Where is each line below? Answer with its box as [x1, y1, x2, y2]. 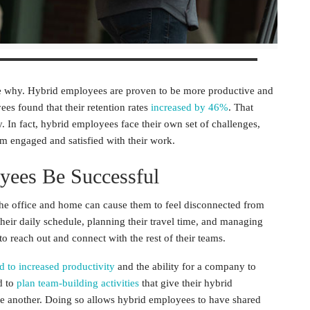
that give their [139, 277, 204, 289]
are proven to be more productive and [107, 85, 273, 96]
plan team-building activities [17, 277, 139, 289]
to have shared [195, 294, 261, 305]
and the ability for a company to [115, 261, 256, 272]
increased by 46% [151, 102, 228, 113]
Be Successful [37, 165, 159, 188]
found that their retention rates [15, 102, 151, 113]
